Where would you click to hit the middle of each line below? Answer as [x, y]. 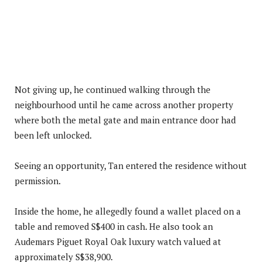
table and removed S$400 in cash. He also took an [114, 226]
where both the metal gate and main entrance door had [125, 120]
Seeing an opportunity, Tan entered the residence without [131, 165]
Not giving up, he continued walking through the [113, 89]
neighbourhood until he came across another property [124, 104]
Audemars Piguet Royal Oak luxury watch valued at [118, 241]
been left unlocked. [53, 135]
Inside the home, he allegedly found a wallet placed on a [128, 211]
